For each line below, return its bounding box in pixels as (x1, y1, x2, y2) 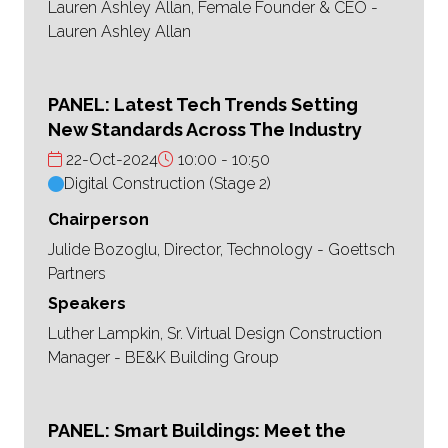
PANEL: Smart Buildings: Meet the (48, 420, 346, 442)
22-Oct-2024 (62, 150, 158, 170)
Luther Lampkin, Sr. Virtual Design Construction (48, 324, 382, 344)
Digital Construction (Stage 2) (64, 174, 271, 194)
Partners (48, 264, 106, 284)
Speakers (48, 294, 126, 314)
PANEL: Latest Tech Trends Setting (48, 94, 358, 116)
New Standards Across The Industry (48, 119, 362, 141)
